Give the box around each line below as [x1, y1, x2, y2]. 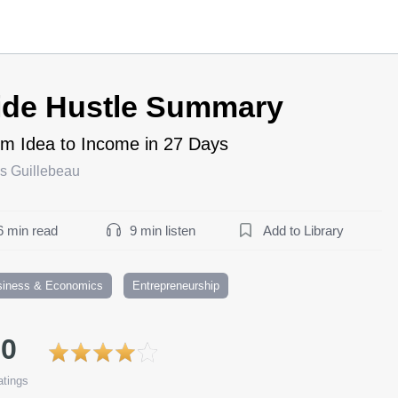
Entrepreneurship [132, 278, 219, 292]
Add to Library [263, 222, 344, 238]
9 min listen [130, 222, 195, 238]
